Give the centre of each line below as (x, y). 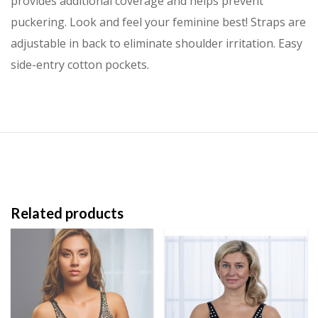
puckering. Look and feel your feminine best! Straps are (158, 22)
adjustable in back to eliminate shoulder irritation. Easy (157, 44)
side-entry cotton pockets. (80, 65)
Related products (67, 213)
